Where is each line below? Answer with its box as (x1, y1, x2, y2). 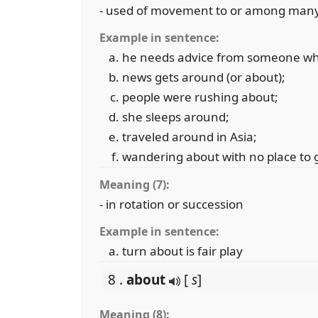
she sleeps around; (122, 109, 229, 125)
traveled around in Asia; (122, 128, 257, 145)
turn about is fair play (122, 243, 243, 259)
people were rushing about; (122, 89, 278, 105)
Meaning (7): (99, 177, 170, 192)
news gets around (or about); (122, 69, 285, 85)
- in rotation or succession (99, 196, 243, 212)
